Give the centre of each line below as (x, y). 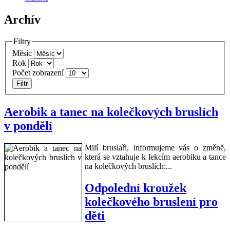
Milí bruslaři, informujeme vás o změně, (155, 148)
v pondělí (28, 126)
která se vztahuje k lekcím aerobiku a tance (155, 157)
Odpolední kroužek (136, 188)
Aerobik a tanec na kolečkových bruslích (111, 112)
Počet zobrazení (38, 73)
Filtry (22, 41)
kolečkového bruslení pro (151, 202)
